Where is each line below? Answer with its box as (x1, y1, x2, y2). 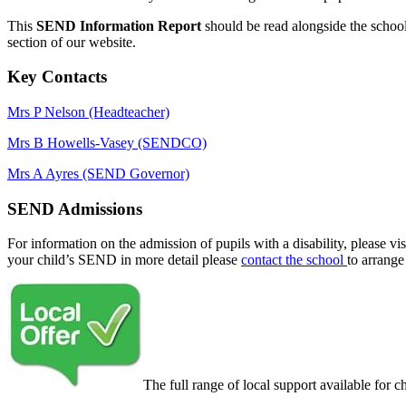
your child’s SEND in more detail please (7, 252, 241, 268)
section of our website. (7, 34, 136, 50)
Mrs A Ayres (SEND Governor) (7, 166, 189, 181)
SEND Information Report (36, 17, 201, 34)
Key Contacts (7, 67, 107, 87)
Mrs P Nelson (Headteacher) (7, 104, 169, 120)
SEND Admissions (7, 198, 142, 218)
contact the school (241, 252, 347, 268)
